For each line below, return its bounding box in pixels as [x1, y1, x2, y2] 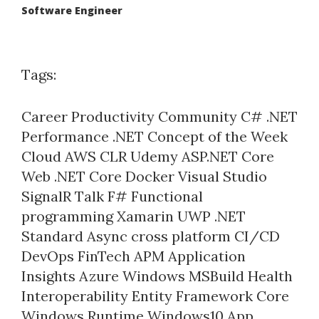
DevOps [21, 247, 74, 266]
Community [158, 108, 237, 126]
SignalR [21, 187, 71, 206]
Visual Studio [178, 167, 267, 186]
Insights [21, 267, 75, 286]
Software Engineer [21, 4, 122, 18]
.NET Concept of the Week [113, 127, 288, 146]
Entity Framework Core [132, 287, 289, 305]
